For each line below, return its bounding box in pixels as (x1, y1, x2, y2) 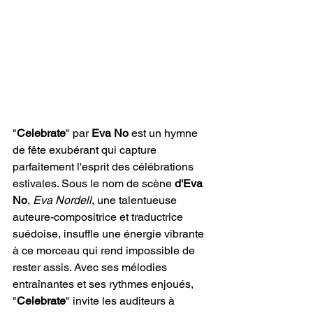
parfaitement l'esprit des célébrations (13, 160, 196, 173)
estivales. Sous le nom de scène (13, 177, 175, 190)
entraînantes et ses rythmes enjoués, (13, 277, 196, 291)
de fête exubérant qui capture (13, 143, 159, 156)
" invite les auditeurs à (66, 294, 177, 307)
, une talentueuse (92, 194, 180, 207)
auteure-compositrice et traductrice (13, 210, 186, 224)
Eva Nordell (33, 194, 92, 207)
